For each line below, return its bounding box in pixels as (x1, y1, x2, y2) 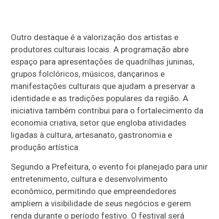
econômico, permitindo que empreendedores (11, 186, 177, 196)
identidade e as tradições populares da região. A (11, 93, 189, 103)
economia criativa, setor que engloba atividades (11, 117, 187, 128)
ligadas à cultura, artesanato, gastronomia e (11, 130, 173, 140)
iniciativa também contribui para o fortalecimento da (11, 105, 204, 115)
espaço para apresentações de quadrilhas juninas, (11, 56, 195, 66)
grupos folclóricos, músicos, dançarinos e (11, 68, 165, 79)
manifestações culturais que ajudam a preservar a (11, 81, 196, 91)
